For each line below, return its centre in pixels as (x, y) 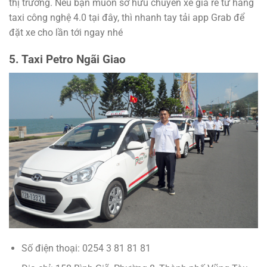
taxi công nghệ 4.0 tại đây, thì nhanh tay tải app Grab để (127, 18)
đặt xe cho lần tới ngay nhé (66, 33)
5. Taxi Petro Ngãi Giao (67, 60)
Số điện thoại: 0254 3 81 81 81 (86, 248)
